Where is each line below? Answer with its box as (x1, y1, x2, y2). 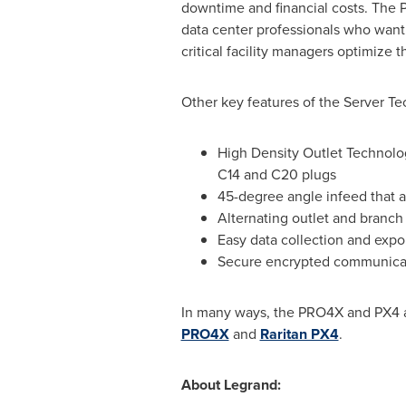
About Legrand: (180, 374, 281, 395)
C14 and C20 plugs (217, 164, 336, 185)
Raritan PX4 (259, 324, 339, 344)
